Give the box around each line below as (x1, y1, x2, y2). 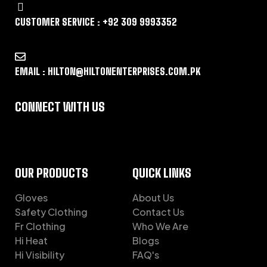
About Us (132, 191, 175, 204)
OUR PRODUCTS (15, 166, 88, 181)
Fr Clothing (15, 220, 66, 233)
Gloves (15, 191, 48, 204)
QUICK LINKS (132, 166, 192, 181)
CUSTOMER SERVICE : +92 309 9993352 (15, 16, 177, 28)
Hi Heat (15, 234, 48, 247)
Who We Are (132, 220, 189, 233)
